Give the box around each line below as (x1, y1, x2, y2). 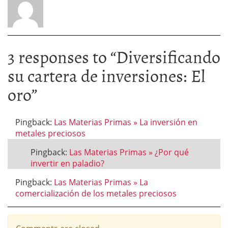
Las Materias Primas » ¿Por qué (69, 147, 189, 158)
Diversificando (116, 43, 220, 69)
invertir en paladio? (31, 158, 104, 169)
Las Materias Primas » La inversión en (54, 117, 197, 128)
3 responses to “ (8, 43, 116, 69)
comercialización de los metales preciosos (15, 188, 177, 199)
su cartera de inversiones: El (8, 62, 205, 88)
